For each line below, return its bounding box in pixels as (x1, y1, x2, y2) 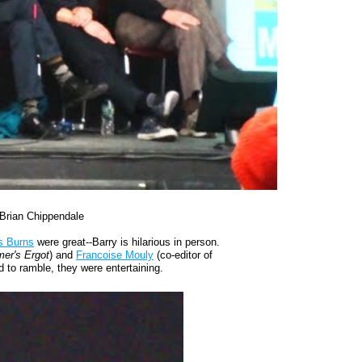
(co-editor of (154, 249, 213, 262)
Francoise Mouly (76, 249, 154, 262)
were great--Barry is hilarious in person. (34, 236, 221, 249)
